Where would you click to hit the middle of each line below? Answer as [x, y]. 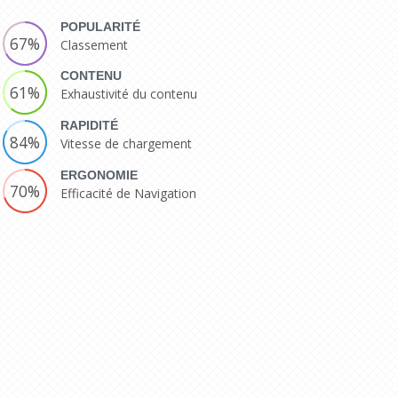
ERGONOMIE [99, 175]
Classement [95, 44]
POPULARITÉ [101, 26]
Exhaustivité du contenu [129, 94]
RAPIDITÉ [90, 125]
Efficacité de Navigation [129, 193]
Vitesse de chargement [127, 143]
